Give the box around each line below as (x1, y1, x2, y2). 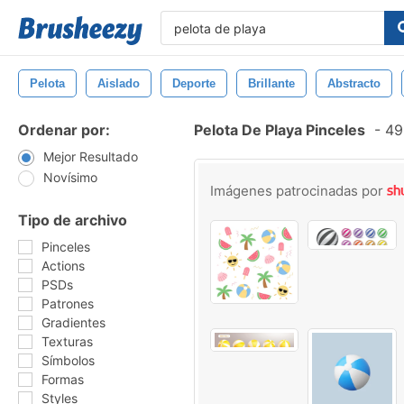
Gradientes (41, 315, 106, 330)
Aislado (97, 77, 140, 90)
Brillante (248, 77, 295, 90)
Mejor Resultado (43, 149, 138, 164)
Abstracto (327, 77, 381, 90)
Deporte (172, 77, 216, 90)
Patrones (41, 296, 94, 311)
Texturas (41, 334, 93, 349)
